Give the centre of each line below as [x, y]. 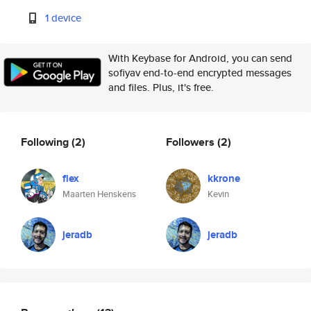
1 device [64, 18]
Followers [192, 142]
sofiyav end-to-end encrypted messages [200, 73]
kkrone [224, 178]
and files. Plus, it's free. [161, 87]
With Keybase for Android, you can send [200, 58]
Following [46, 142]
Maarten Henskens [99, 194]
